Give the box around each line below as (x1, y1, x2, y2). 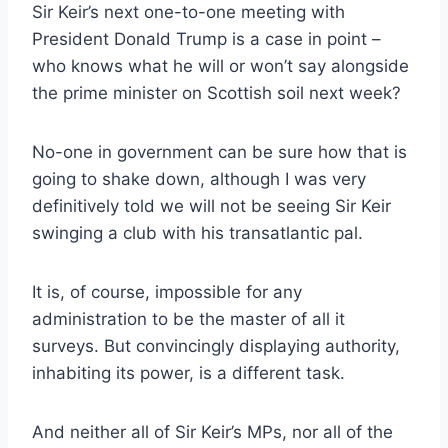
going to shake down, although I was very (32, 169, 366, 190)
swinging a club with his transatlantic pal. (32, 223, 363, 244)
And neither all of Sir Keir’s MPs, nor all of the (32, 422, 393, 443)
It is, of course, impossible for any (32, 282, 302, 303)
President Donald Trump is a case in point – (32, 29, 381, 50)
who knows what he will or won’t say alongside (32, 56, 409, 77)
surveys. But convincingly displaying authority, (32, 336, 400, 357)
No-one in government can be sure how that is (32, 142, 407, 163)
